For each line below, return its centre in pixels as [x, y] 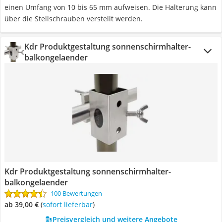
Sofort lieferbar [69, 204]
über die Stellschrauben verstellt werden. [74, 19]
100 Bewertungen [76, 193]
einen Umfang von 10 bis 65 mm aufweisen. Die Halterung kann [111, 7]
